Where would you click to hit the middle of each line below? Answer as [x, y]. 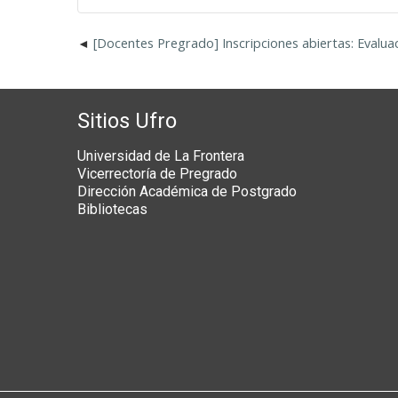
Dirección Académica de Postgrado [187, 192]
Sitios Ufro [127, 121]
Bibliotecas [112, 210]
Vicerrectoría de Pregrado [157, 174]
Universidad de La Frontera [161, 156]
